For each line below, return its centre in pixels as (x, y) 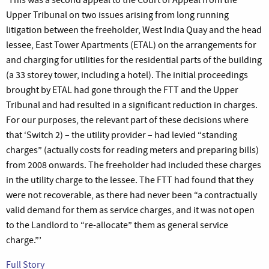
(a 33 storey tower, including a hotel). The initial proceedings (127, 75)
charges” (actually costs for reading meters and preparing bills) (132, 150)
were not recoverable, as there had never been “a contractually (131, 195)
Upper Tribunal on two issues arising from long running (117, 15)
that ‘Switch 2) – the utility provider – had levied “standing (122, 135)
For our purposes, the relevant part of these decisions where (127, 120)
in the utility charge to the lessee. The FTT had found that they (130, 180)
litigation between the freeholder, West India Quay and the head (134, 30)
